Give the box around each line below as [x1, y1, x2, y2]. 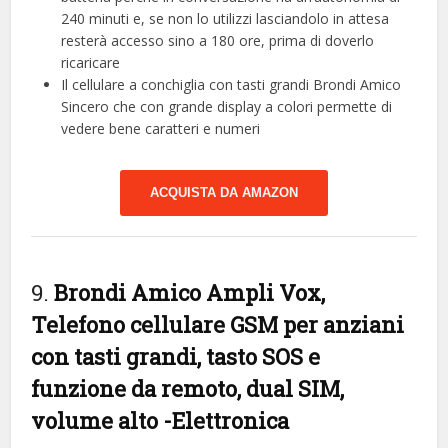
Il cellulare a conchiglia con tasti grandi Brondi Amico [61, 74, 402, 94]
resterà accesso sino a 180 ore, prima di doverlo [61, 30, 375, 50]
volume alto [31, 405, 164, 435]
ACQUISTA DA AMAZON [150, 184, 298, 200]
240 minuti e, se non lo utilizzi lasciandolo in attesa [61, 8, 390, 28]
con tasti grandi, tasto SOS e [31, 341, 321, 371]
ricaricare [61, 52, 121, 72]
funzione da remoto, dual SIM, [31, 373, 345, 403]
